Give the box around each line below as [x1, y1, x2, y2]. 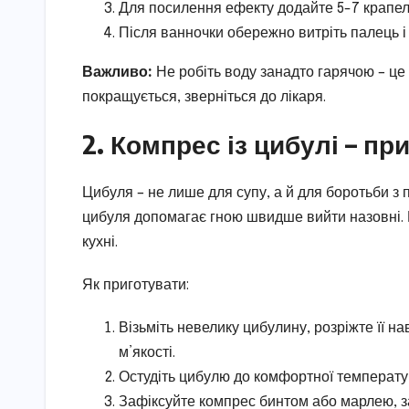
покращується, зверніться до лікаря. [82, 89, 326, 106]
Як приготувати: [82, 278, 189, 294]
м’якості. [119, 345, 175, 362]
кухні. [82, 235, 118, 251]
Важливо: [82, 65, 152, 81]
